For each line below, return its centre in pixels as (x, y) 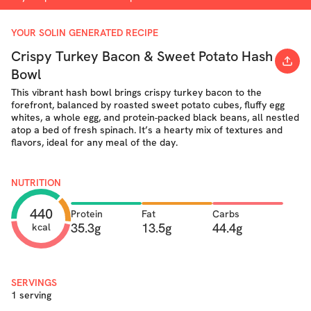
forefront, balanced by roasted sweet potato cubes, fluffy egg (148, 105)
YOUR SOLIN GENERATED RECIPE (85, 33)
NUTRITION (36, 183)
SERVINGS (34, 283)
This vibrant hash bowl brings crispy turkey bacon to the (136, 92)
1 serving (31, 295)
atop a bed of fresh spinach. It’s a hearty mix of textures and (147, 130)
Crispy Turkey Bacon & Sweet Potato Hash (142, 56)
